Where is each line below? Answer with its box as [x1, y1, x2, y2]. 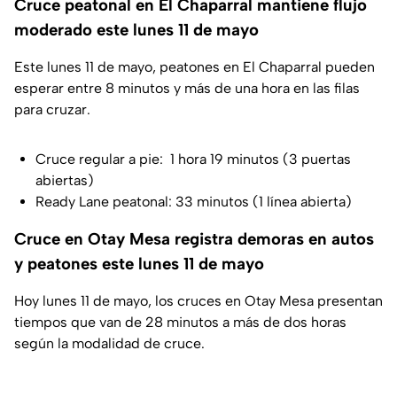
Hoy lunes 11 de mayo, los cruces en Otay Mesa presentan [14, 292, 383, 310]
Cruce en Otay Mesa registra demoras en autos [14, 229, 374, 250]
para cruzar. [14, 101, 90, 119]
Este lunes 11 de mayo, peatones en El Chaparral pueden [14, 58, 375, 76]
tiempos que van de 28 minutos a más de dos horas [14, 314, 346, 331]
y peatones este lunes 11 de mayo [14, 253, 264, 275]
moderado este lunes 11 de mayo [14, 19, 259, 41]
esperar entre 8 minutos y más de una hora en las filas [14, 80, 360, 97]
